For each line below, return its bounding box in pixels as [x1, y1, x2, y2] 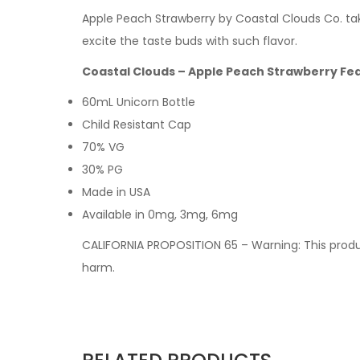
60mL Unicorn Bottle [82, 94, 195, 110]
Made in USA [82, 184, 150, 200]
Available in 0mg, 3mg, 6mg [82, 207, 238, 223]
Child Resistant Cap [82, 117, 191, 133]
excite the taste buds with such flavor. [82, 33, 297, 49]
